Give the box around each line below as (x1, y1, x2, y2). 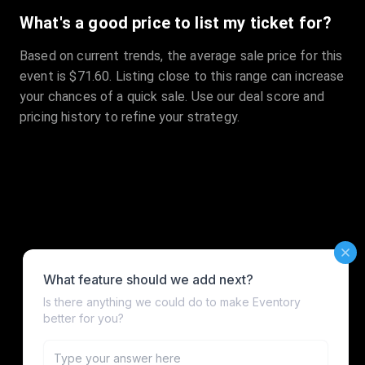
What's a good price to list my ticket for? (20, 13, 332, 33)
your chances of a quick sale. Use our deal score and (20, 89, 324, 105)
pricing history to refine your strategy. (20, 109, 240, 125)
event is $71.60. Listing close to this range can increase (20, 68, 345, 85)
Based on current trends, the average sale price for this (20, 48, 343, 64)
